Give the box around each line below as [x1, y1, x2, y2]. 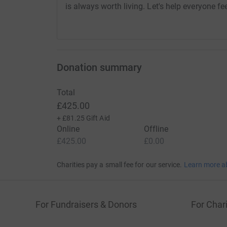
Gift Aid [86, 114, 110, 123]
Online [56, 124, 80, 134]
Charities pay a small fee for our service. [56, 161, 182, 169]
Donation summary [56, 61, 142, 74]
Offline [143, 124, 169, 134]
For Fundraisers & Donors [35, 199, 137, 210]
